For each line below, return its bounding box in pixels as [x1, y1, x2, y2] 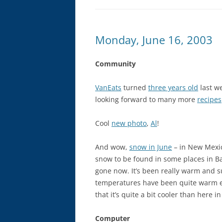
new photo [111, 118, 147, 128]
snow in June [129, 142, 172, 152]
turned [121, 83, 148, 92]
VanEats [95, 83, 121, 92]
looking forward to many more [95, 95, 197, 104]
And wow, [95, 142, 129, 152]
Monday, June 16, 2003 [95, 32, 213, 47]
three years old [148, 83, 198, 92]
